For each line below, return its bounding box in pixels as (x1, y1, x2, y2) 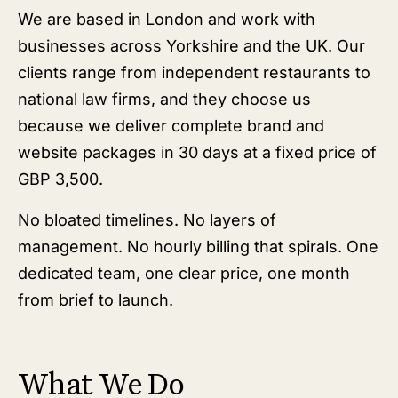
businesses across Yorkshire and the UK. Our (18, 36, 365, 55)
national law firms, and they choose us (18, 90, 311, 108)
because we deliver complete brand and (18, 116, 324, 135)
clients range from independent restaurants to (18, 63, 370, 82)
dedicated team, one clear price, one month (18, 264, 350, 283)
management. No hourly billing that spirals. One (18, 237, 378, 256)
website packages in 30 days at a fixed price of (18, 143, 377, 162)
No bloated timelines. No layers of (18, 211, 276, 229)
